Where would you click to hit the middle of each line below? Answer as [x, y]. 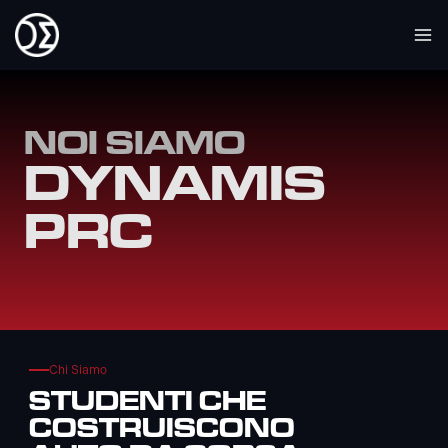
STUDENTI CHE [147, 400]
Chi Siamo [78, 370]
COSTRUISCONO [162, 427]
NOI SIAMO [134, 141]
